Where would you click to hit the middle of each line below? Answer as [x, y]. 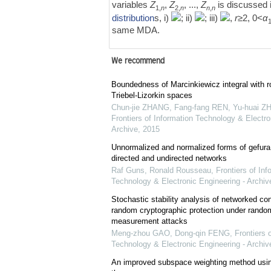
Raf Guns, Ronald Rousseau [161, 171]
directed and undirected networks [169, 158]
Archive [124, 129]
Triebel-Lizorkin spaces [152, 96]
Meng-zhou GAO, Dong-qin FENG [170, 233]
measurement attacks [149, 221]
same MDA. [136, 30]
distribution [133, 18]
